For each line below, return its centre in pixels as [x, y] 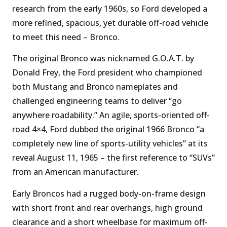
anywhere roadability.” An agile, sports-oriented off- [111, 115]
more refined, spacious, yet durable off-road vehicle [110, 23]
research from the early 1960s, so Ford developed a [110, 8]
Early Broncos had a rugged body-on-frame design [109, 193]
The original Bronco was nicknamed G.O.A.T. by [103, 59]
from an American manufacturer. [75, 172]
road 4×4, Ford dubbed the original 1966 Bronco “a [108, 129]
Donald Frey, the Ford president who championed [107, 73]
